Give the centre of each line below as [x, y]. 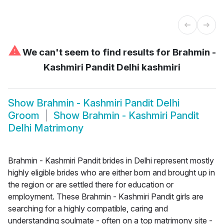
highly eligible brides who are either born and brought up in [111, 172]
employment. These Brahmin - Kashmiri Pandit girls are [106, 196]
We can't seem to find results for [96, 52]
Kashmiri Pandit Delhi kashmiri [112, 67]
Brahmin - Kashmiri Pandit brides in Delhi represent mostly [111, 160]
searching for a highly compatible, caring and [88, 208]
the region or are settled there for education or [91, 184]
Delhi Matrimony [46, 128]
